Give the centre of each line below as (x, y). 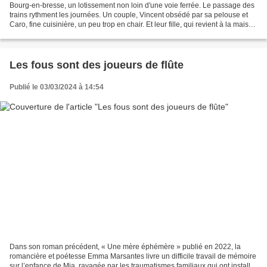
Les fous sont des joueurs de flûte (97, 65)
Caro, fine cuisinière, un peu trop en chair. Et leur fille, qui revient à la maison (133, 25)
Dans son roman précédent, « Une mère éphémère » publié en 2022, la (125, 246)
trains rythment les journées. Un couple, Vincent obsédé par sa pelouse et (129, 15)
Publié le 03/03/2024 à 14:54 (57, 87)
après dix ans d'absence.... (52, 34)
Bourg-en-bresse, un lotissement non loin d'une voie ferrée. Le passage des (132, 6)
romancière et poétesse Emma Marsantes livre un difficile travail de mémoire (133, 256)
